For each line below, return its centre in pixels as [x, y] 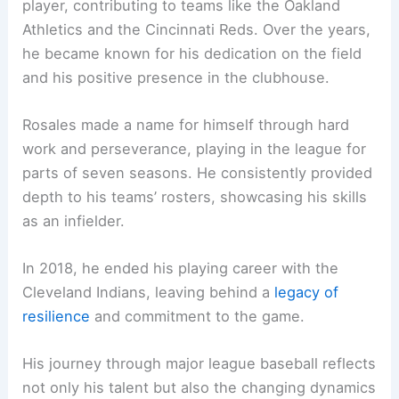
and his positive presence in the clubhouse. [176, 77]
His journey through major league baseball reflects [199, 364]
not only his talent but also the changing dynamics [199, 388]
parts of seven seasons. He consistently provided [198, 172]
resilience [57, 317]
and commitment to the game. [198, 317]
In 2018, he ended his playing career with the [181, 269]
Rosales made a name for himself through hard [186, 124]
